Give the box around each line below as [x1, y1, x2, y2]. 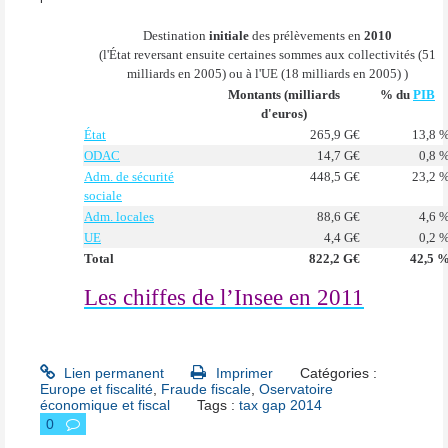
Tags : [197, 397, 240, 414]
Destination [142, 28, 209, 44]
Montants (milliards [228, 87, 340, 103]
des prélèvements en [248, 28, 364, 44]
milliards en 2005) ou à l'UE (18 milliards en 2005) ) [126, 66, 408, 82]
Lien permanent [60, 365, 165, 382]
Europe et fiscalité [40, 381, 153, 398]
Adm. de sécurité [84, 169, 174, 185]
